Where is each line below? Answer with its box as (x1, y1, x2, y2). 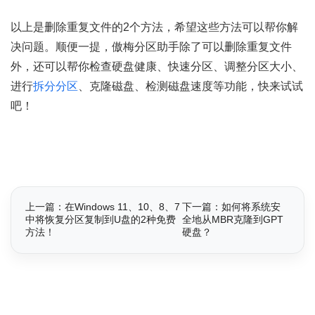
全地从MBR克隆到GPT (182, 214, 284, 226)
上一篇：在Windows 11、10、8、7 (25, 201, 180, 213)
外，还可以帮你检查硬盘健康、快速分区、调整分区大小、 (11, 60, 303, 73)
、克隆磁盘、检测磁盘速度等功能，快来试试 (78, 80, 303, 93)
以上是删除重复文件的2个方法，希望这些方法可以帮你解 (11, 21, 298, 34)
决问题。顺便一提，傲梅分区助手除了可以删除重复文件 (11, 41, 292, 53)
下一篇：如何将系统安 (182, 201, 281, 213)
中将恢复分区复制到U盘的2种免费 (25, 214, 176, 226)
